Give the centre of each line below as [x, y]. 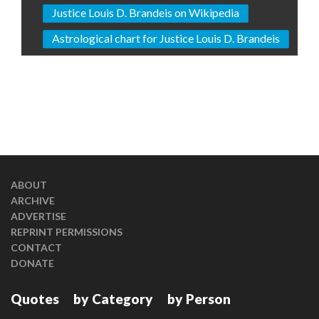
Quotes [35, 299]
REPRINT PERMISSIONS [67, 232]
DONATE [32, 263]
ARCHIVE [33, 200]
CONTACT [36, 247]
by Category [113, 299]
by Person [199, 299]
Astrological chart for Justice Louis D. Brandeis [166, 38]
